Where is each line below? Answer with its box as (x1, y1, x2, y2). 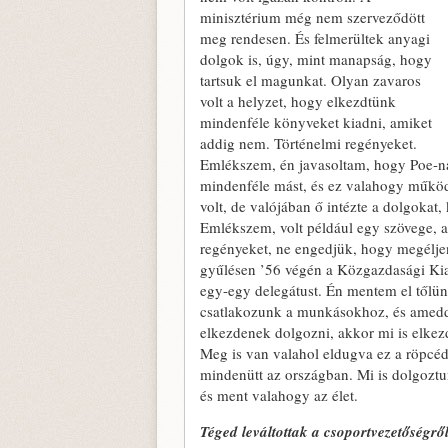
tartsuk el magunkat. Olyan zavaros (200, 70, 421, 90)
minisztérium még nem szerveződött (200, 7, 425, 27)
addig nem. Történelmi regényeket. (200, 133, 417, 153)
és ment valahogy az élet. (200, 385, 358, 405)
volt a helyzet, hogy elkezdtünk (200, 91, 396, 111)
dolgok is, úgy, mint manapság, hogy (200, 49, 432, 69)
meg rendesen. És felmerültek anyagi (200, 28, 430, 48)
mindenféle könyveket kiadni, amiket (200, 112, 432, 132)
